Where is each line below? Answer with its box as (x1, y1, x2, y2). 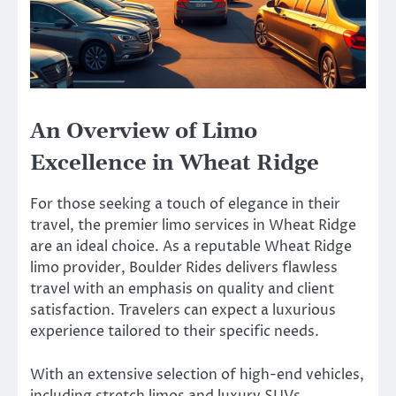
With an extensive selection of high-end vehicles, (30, 364, 364, 385)
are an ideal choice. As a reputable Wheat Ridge (30, 237, 352, 257)
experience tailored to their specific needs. (30, 322, 319, 342)
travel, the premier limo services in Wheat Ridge (30, 216, 356, 236)
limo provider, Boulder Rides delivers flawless (30, 258, 338, 278)
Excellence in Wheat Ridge (30, 150, 319, 178)
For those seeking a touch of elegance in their (30, 194, 340, 215)
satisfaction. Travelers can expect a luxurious (30, 301, 336, 321)
